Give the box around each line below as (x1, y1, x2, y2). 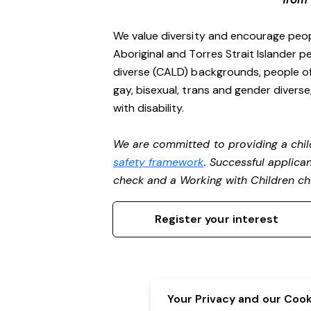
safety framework (113, 155, 204, 169)
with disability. (113, 101, 185, 115)
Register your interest (155, 212, 278, 226)
